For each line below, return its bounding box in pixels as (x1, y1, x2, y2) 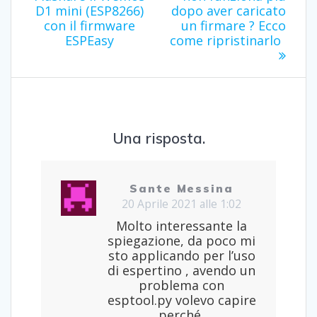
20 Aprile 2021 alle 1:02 (122, 195, 241, 212)
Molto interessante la (116, 217, 247, 234)
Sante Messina (129, 181, 234, 196)
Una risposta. (112, 129, 205, 148)
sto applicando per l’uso (108, 246, 255, 264)
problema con (139, 276, 224, 294)
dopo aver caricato (171, 2, 286, 20)
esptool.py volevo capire (107, 291, 256, 309)
